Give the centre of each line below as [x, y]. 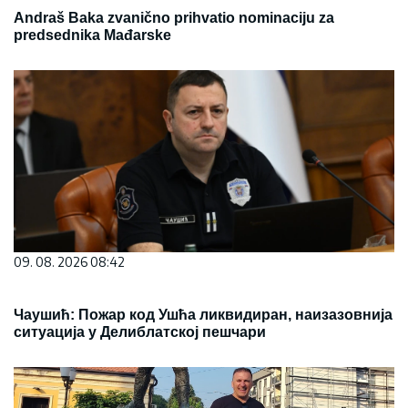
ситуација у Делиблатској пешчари [140, 332]
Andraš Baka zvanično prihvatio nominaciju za [174, 18]
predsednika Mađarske [92, 35]
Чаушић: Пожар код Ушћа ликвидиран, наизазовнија [203, 315]
